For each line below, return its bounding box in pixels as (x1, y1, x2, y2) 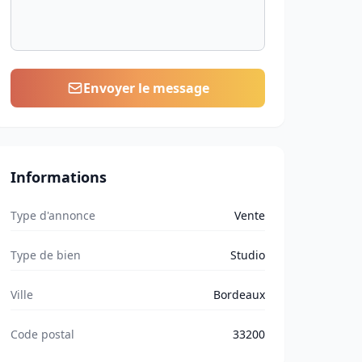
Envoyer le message (82, 79, 209, 97)
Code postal (11, 326, 75, 342)
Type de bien (11, 247, 82, 263)
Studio (229, 247, 265, 263)
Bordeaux (213, 287, 265, 302)
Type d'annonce (11, 208, 96, 223)
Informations (11, 167, 107, 187)
